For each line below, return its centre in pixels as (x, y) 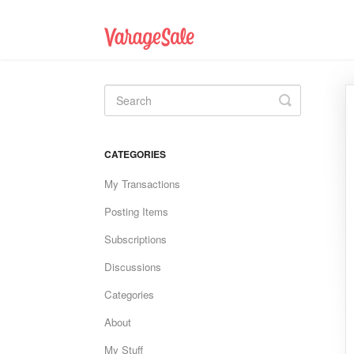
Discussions (133, 267)
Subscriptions (136, 239)
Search (307, 113)
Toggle (306, 100)
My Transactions (142, 184)
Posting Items (136, 212)
